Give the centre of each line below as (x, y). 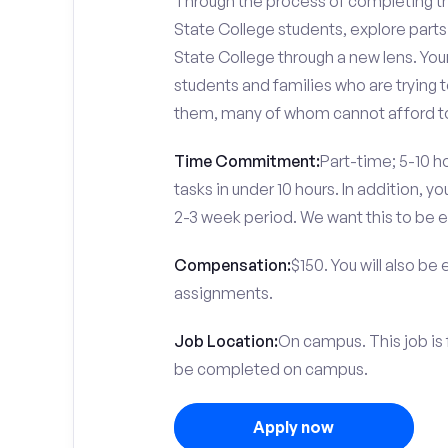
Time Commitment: (246, 161)
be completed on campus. (270, 369)
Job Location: (225, 341)
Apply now (293, 427)
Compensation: (232, 265)
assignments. (223, 293)
